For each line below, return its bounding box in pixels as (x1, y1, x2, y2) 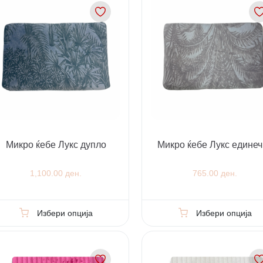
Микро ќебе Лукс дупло (5, 140, 106, 150)
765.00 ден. (193, 168, 238, 178)
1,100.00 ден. (30, 168, 82, 178)
